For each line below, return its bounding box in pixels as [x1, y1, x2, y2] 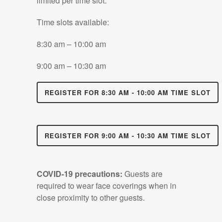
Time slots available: [37, 16, 109, 28]
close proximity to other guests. [37, 192, 145, 203]
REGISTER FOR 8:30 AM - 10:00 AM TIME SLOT [45, 88, 211, 97]
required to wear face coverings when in [37, 180, 176, 191]
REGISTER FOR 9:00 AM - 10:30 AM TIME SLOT [45, 131, 211, 140]
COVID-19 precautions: [37, 168, 122, 179]
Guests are [122, 168, 163, 179]
